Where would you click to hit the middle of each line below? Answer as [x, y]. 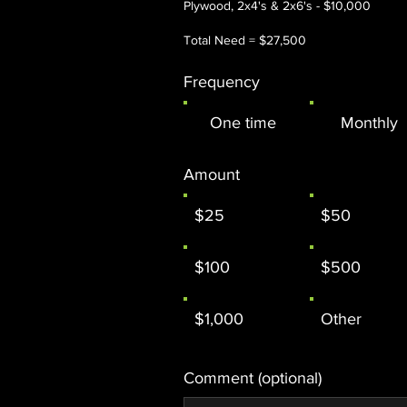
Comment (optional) [253, 377]
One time [243, 122]
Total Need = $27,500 [245, 40]
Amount [212, 174]
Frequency [222, 81]
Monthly [369, 122]
